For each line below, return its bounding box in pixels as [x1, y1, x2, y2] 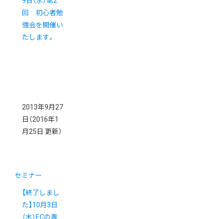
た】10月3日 [22, 201, 58, 209]
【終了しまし [22, 189, 60, 197]
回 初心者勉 [22, 9, 63, 17]
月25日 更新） [22, 128, 62, 136]
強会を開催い [22, 21, 63, 29]
